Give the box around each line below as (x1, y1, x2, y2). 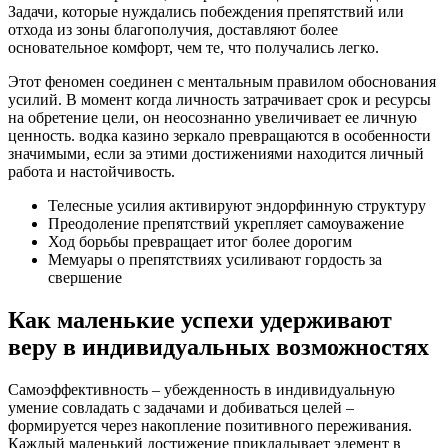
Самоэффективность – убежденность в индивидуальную (8, 380, 395, 398)
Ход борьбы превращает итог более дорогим (48, 232, 352, 250)
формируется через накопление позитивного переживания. (8, 416, 412, 434)
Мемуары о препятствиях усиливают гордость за (48, 250, 382, 268)
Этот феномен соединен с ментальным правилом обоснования (8, 72, 436, 90)
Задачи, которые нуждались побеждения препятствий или (8, 2, 404, 20)
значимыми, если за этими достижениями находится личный (8, 144, 424, 162)
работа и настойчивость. (8, 162, 175, 180)
